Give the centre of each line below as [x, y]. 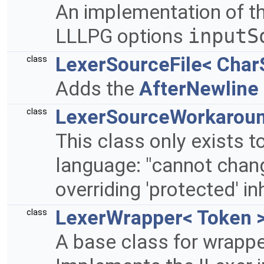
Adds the [97, 89]
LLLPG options [122, 36]
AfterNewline [199, 89]
